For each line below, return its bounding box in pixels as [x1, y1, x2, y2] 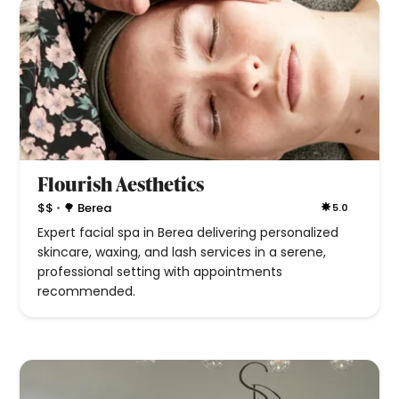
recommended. [37, 282, 136, 301]
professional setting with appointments [37, 263, 283, 281]
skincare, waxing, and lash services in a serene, [37, 243, 327, 262]
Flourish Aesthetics [37, 170, 205, 199]
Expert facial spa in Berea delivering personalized [37, 224, 339, 242]
